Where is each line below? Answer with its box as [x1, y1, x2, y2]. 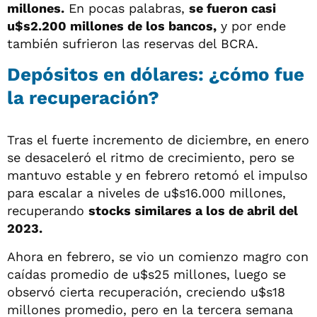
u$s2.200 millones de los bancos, [7, 18, 217, 33]
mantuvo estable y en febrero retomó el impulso [7, 167, 308, 183]
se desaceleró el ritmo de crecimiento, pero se [7, 149, 294, 165]
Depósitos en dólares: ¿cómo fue [7, 63, 304, 85]
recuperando [7, 202, 88, 218]
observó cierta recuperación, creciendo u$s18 [7, 284, 285, 299]
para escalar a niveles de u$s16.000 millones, [7, 185, 286, 200]
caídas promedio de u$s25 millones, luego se [7, 266, 286, 282]
